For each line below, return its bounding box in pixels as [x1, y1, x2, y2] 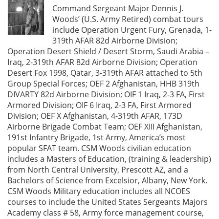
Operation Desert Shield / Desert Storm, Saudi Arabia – [7, 46, 209, 57]
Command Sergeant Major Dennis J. [52, 3, 183, 14]
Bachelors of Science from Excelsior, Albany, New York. [7, 175, 207, 186]
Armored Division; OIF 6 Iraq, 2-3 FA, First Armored [7, 100, 192, 111]
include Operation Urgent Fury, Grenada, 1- [52, 24, 212, 36]
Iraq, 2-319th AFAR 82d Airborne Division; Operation [7, 57, 197, 68]
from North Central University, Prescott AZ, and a [7, 164, 188, 175]
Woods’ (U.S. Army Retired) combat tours [52, 14, 203, 25]
